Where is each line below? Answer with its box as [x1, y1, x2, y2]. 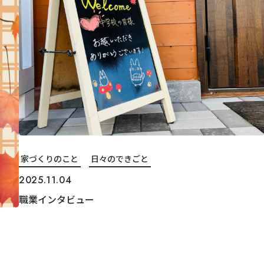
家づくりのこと [21, 153, 79, 165]
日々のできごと [91, 153, 149, 165]
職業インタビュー [18, 192, 94, 207]
